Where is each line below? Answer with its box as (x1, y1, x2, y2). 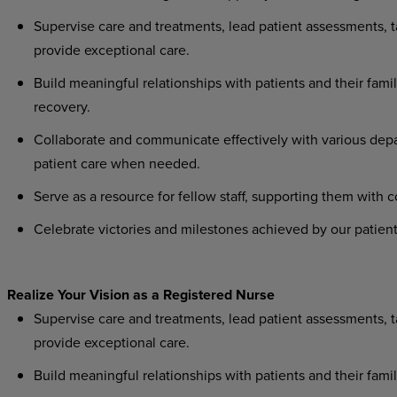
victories (97, 219, 151, 238)
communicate (135, 129, 220, 149)
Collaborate (33, 129, 105, 149)
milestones (180, 219, 248, 238)
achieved (251, 219, 308, 238)
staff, (219, 186, 248, 206)
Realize (6, 284, 54, 305)
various (321, 129, 366, 149)
